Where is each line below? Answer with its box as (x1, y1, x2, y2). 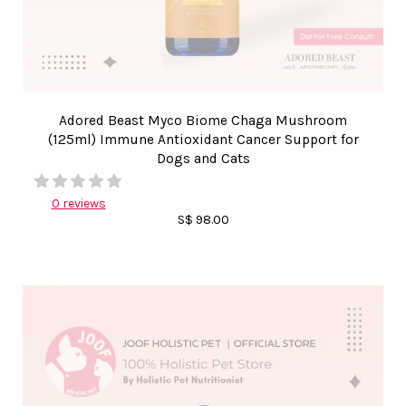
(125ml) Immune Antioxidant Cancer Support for (47, 131, 359, 148)
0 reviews (51, 196, 106, 211)
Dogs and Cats (156, 150, 250, 167)
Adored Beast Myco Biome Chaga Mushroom (59, 112, 347, 129)
